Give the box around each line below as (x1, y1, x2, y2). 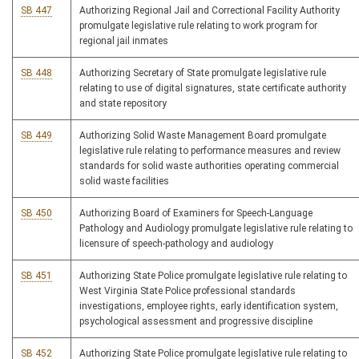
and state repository (79, 98, 167, 110)
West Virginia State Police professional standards (79, 285, 296, 297)
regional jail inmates (79, 35, 168, 47)
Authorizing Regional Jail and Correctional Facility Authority (79, 5, 340, 17)
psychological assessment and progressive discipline (79, 316, 313, 328)
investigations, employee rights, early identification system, (79, 301, 338, 313)
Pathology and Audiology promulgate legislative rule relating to (79, 223, 353, 235)
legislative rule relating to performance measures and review (79, 145, 341, 157)
